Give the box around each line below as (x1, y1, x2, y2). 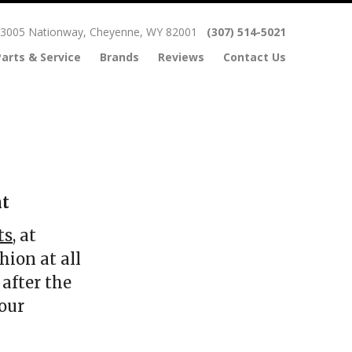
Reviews (158, 49, 204, 65)
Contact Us (223, 49, 286, 65)
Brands (100, 49, 139, 65)
